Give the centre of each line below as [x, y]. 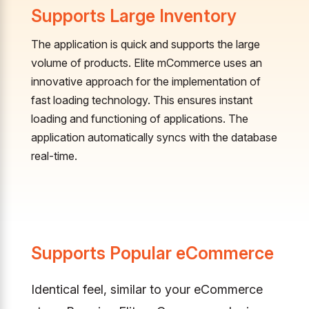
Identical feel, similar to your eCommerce [147, 289]
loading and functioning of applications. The [139, 118]
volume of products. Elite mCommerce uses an [146, 62]
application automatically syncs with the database [154, 137]
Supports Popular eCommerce [152, 253]
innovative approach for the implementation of [146, 81]
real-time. [54, 156]
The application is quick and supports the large [145, 44]
